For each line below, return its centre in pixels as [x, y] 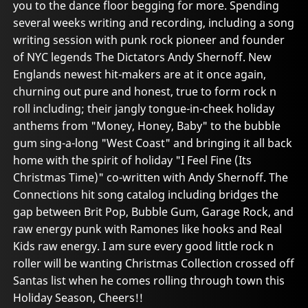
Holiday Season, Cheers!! [78, 298]
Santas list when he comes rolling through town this [149, 281]
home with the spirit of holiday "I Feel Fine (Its [133, 161]
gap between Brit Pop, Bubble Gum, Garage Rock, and [154, 212]
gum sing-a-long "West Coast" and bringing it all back [153, 143]
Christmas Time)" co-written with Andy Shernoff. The [151, 178]
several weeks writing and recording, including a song [154, 23]
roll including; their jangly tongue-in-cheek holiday [144, 109]
